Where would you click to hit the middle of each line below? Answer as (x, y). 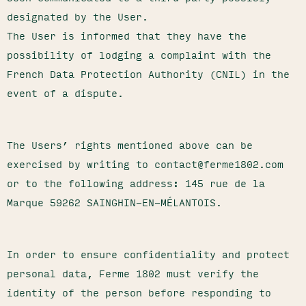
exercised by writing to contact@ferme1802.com (145, 164)
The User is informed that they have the (127, 36)
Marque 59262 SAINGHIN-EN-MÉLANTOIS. (114, 202)
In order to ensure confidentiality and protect (148, 254)
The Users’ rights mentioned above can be (130, 145)
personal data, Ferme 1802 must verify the (133, 273)
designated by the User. (78, 16)
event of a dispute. (65, 93)
